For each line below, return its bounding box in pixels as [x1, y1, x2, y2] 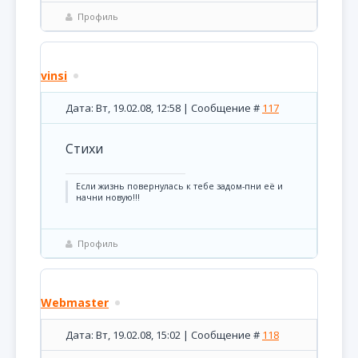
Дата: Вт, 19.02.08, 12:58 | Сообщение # [66, 101, 262, 115]
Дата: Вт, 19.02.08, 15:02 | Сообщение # [66, 328, 262, 342]
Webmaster [41, 295, 109, 310]
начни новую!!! [76, 192, 140, 203]
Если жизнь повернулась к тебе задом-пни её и [76, 181, 283, 192]
